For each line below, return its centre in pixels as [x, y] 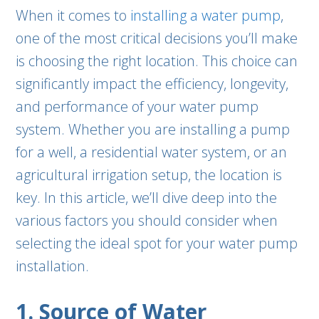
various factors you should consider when [147, 220]
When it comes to [73, 15]
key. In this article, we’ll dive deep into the [147, 198]
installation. [53, 266]
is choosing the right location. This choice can [157, 61]
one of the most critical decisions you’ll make [157, 38]
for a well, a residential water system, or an [152, 152]
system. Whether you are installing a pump [153, 129]
